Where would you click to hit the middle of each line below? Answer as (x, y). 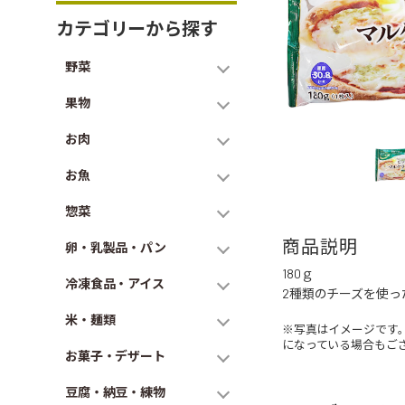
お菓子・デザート (115, 356)
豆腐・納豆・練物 (115, 392)
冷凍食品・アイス (115, 283)
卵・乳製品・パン (116, 247)
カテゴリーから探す (137, 28)
